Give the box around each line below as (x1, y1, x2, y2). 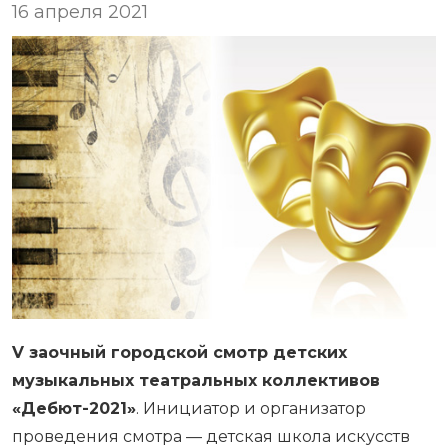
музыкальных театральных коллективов (12, 370, 380, 390)
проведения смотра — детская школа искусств (12, 426, 410, 446)
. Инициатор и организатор (136, 398, 366, 418)
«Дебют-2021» (12, 398, 136, 418)
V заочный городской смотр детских (12, 342, 347, 362)
